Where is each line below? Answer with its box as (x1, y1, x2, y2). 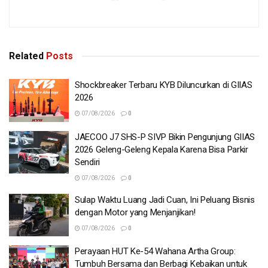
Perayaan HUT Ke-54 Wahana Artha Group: (75, 246, 236, 257)
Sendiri (75, 156, 100, 167)
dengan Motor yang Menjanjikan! (75, 206, 196, 218)
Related (9, 50, 44, 62)
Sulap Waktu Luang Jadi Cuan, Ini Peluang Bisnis (75, 194, 255, 205)
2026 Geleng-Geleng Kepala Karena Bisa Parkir (75, 144, 248, 155)
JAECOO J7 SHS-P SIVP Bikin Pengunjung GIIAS (75, 131, 255, 142)
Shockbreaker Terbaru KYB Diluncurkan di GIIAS (75, 80, 252, 91)
